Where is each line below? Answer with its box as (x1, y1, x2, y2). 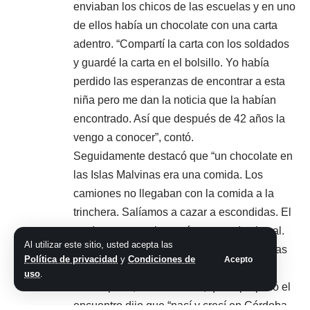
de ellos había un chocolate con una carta (73, 19, 277, 32)
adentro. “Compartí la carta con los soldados (73, 38, 289, 51)
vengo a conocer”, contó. (73, 131, 194, 144)
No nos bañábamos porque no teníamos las (73, 244, 287, 256)
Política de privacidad (24, 254, 118, 264)
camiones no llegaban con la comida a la (73, 188, 274, 200)
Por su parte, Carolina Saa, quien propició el (73, 281, 291, 293)
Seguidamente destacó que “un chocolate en (73, 150, 293, 163)
